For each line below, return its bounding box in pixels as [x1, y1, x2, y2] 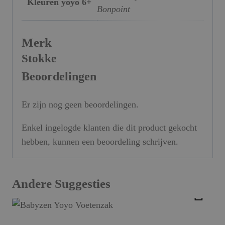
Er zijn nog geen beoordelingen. [22, 99, 139, 110]
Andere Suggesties [12, 177, 110, 191]
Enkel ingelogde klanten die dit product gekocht [22, 123, 197, 133]
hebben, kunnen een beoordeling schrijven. [22, 137, 178, 147]
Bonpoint [97, 4, 130, 15]
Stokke [22, 52, 56, 65]
